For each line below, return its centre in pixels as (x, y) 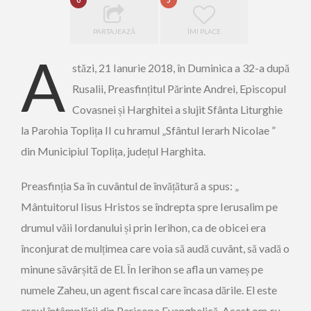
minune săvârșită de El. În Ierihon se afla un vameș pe (142, 269)
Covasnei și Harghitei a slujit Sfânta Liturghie (177, 109)
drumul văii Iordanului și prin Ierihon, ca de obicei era (143, 227)
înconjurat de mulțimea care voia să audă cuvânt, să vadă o (155, 248)
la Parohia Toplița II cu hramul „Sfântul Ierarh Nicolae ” (148, 130)
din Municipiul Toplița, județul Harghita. (113, 151)
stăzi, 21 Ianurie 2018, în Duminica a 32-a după (181, 68)
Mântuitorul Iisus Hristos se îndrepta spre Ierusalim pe (149, 207)
